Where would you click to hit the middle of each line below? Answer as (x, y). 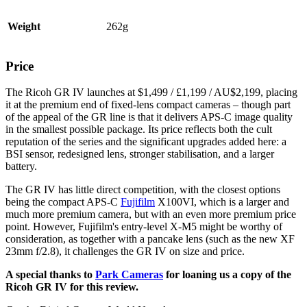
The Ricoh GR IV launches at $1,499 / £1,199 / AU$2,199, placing (151, 93)
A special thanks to (50, 275)
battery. (21, 167)
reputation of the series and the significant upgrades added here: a (146, 142)
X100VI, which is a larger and (222, 202)
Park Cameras (129, 275)
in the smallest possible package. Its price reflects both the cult (139, 130)
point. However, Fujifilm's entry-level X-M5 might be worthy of (144, 227)
